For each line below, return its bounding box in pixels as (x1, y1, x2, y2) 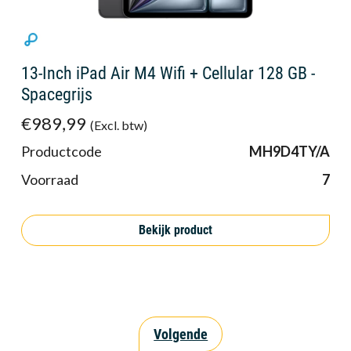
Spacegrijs (21, 84, 92, 104)
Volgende (154, 326, 208, 343)
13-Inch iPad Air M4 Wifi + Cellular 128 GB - (21, 63, 315, 83)
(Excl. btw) (89, 117, 147, 132)
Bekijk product (139, 223, 212, 238)
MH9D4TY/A (249, 142, 330, 160)
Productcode (21, 142, 102, 160)
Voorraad (21, 170, 78, 188)
